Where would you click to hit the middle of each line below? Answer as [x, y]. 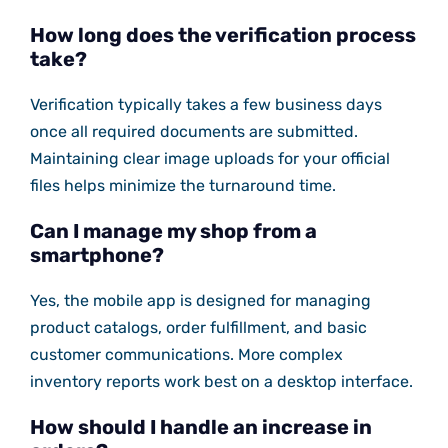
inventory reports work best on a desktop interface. [221, 382]
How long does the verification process [222, 35]
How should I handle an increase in [200, 427]
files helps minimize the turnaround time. [182, 186]
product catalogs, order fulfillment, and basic [198, 328]
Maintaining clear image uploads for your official [209, 159]
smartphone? [96, 255]
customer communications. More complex [186, 355]
